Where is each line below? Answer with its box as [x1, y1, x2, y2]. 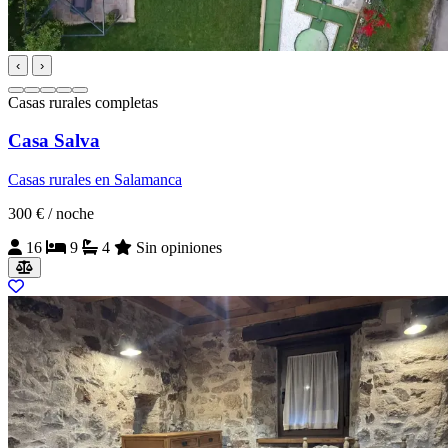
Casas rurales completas [8, 93, 158, 111]
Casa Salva [8, 130, 100, 152]
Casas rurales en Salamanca [8, 171, 182, 189]
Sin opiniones [132, 239, 222, 257]
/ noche [48, 205, 94, 223]
